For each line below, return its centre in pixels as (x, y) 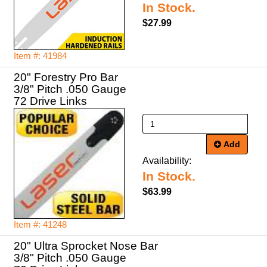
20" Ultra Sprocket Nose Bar (86, 246)
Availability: (167, 161)
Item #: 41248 (40, 225)
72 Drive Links (50, 101)
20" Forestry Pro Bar (66, 77)
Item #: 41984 (40, 56)
